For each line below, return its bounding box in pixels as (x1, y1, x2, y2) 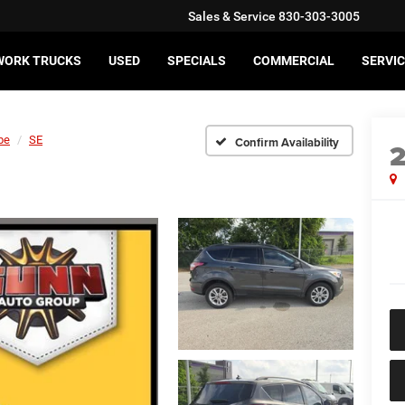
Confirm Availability (235, 133, 339, 151)
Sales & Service (188, 9, 276, 24)
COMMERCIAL (253, 53, 334, 69)
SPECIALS (167, 53, 226, 69)
